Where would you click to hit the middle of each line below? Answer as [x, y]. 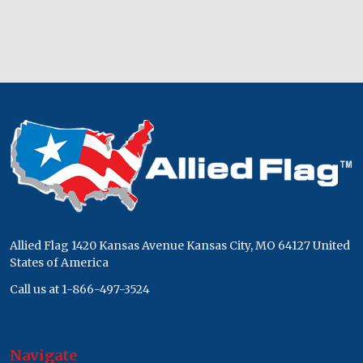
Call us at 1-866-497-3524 [81, 290]
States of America [59, 263]
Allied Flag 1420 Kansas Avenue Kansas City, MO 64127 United [180, 246]
